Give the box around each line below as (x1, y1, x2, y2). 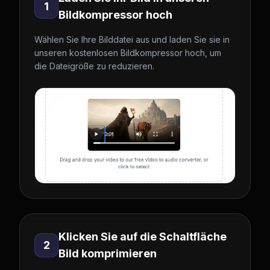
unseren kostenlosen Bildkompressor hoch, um (34, 48, 221, 58)
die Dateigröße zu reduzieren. (34, 61, 154, 71)
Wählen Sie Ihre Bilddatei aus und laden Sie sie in (34, 34, 230, 45)
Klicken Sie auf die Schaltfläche (58, 230, 227, 243)
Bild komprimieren (58, 247, 157, 260)
